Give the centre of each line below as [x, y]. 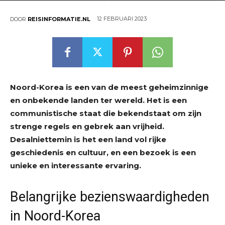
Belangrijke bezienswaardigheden [110, 197]
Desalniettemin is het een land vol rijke [88, 140]
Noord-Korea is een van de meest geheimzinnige [109, 87]
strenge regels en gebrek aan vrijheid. [87, 127]
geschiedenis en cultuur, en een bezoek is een [103, 153]
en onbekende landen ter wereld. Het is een [98, 100]
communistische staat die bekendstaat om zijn [106, 114]
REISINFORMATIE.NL [59, 19]
